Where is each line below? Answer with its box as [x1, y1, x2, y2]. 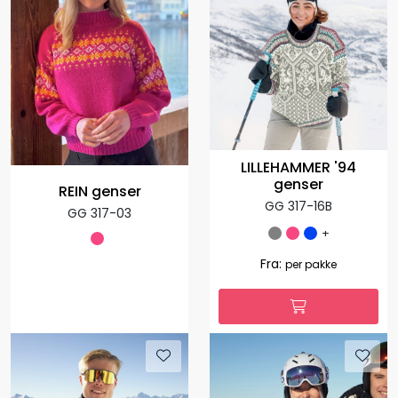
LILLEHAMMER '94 [241, 156, 356, 178]
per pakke [285, 256, 337, 272]
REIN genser [58, 180, 141, 202]
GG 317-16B [265, 196, 332, 215]
